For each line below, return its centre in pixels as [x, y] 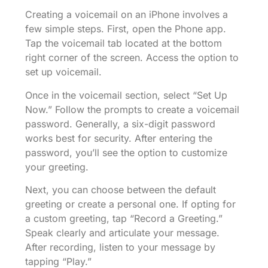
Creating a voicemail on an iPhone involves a [127, 15]
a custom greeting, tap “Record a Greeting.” [124, 218]
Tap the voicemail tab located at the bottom [124, 43]
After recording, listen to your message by [120, 247]
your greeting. [57, 167]
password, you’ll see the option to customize [126, 152]
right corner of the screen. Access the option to [132, 58]
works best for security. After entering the [119, 138]
